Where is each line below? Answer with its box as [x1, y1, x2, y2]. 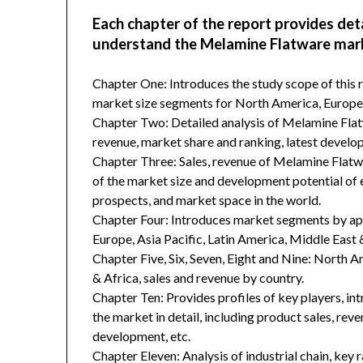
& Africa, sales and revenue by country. [92, 270, 305, 286]
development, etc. [92, 328, 191, 344]
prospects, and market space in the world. [92, 192, 322, 208]
